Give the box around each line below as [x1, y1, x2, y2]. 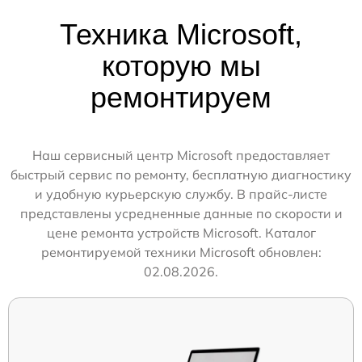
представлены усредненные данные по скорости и [19, 204, 343, 221]
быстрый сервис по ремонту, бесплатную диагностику [11, 166, 351, 183]
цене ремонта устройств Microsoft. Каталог [46, 224, 316, 241]
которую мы [101, 48, 261, 82]
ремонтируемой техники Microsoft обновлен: [40, 243, 322, 260]
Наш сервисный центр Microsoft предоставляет [32, 146, 330, 163]
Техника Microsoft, [60, 17, 302, 51]
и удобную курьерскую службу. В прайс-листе [35, 185, 327, 202]
